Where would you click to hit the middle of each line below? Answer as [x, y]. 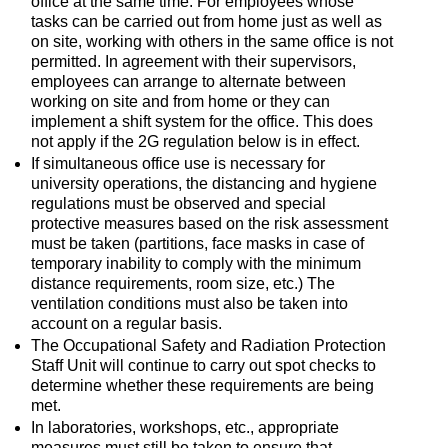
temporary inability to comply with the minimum [195, 263]
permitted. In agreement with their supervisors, [193, 61]
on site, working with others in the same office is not [211, 41]
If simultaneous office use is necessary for [177, 163]
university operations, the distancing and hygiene [203, 183]
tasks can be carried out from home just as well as [206, 21]
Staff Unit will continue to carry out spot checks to [203, 365]
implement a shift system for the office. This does [201, 121]
